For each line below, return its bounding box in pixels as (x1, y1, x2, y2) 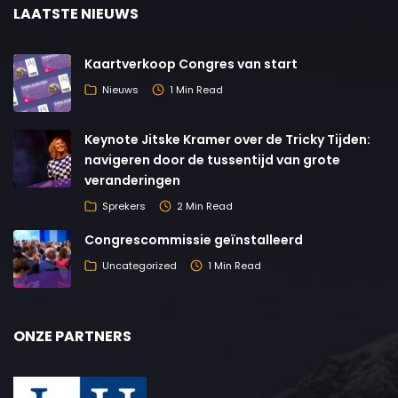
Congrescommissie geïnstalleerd (84, 231, 303, 250)
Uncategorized (102, 258, 177, 273)
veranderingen (84, 171, 180, 190)
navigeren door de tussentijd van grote (84, 151, 340, 170)
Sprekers (102, 198, 146, 213)
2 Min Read (177, 198, 233, 213)
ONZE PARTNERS (13, 326, 131, 347)
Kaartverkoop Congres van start (84, 55, 298, 74)
